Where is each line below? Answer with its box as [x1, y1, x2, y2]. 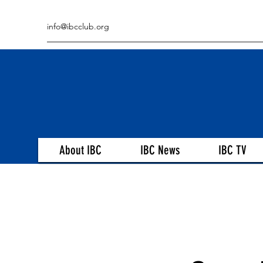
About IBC [59, 143, 102, 157]
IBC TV [218, 143, 247, 157]
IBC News [140, 143, 180, 157]
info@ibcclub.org [47, 21, 109, 32]
